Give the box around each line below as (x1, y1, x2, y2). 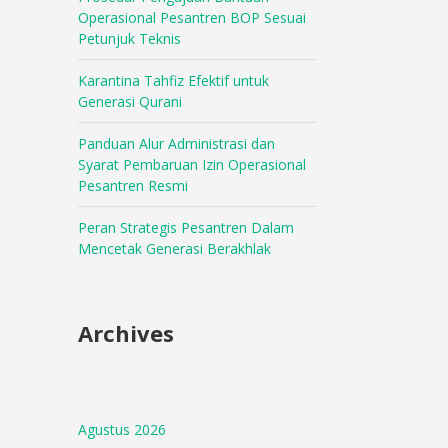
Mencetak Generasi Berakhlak (78, 239, 272, 258)
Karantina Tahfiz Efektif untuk (78, 71, 270, 90)
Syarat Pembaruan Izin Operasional (78, 155, 307, 174)
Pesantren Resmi (78, 176, 189, 195)
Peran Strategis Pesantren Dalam (78, 218, 295, 237)
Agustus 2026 (78, 420, 167, 439)
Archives (78, 318, 175, 348)
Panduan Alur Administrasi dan (78, 134, 276, 153)
